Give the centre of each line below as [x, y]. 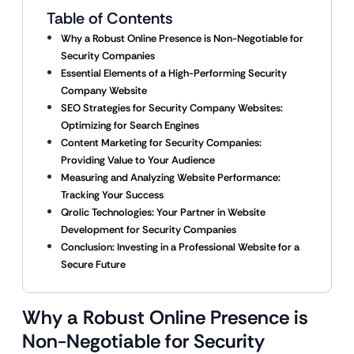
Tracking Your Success [112, 195]
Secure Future [93, 264]
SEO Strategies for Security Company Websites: [172, 108]
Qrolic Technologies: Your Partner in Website [163, 212]
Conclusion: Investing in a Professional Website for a [180, 247]
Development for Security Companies [149, 230]
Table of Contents [110, 18]
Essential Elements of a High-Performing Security [174, 73]
